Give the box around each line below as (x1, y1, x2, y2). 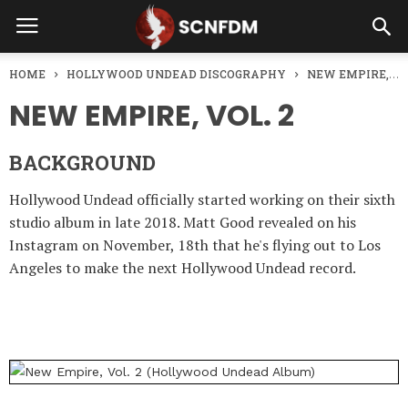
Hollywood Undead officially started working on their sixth (9, 189, 395, 209)
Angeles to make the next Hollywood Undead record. (9, 258, 359, 278)
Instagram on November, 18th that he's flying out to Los (9, 235, 381, 255)
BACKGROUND (9, 149, 156, 176)
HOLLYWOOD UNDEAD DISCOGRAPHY (66, 66, 286, 81)
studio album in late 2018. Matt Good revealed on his (9, 212, 356, 232)
